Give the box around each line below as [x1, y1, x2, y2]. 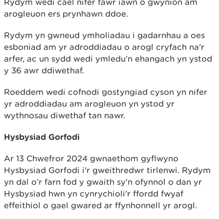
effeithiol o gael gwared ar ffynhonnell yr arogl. [4, 200, 202, 211]
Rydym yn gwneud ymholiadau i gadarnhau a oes [4, 30, 205, 41]
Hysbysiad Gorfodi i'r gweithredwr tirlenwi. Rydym [4, 165, 211, 175]
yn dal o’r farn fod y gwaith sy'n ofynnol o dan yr [4, 177, 202, 187]
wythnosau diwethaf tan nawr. [4, 110, 125, 121]
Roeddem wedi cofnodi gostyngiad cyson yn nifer [4, 87, 207, 97]
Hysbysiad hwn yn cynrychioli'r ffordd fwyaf [4, 189, 183, 199]
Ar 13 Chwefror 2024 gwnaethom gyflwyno [4, 153, 178, 164]
